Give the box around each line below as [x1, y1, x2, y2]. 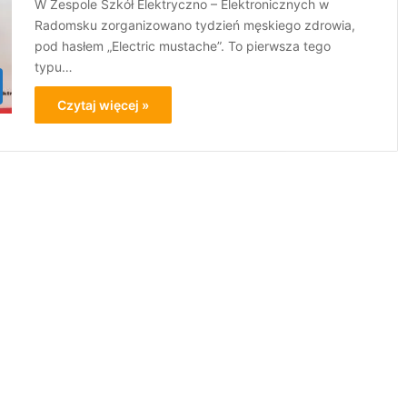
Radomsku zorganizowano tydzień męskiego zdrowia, [35, 17, 356, 33]
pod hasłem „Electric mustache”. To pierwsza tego [35, 38, 332, 54]
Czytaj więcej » [57, 97, 150, 113]
